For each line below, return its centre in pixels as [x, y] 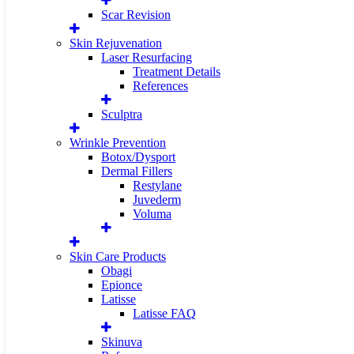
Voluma [152, 214]
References [160, 86]
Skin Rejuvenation [116, 43]
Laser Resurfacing [147, 57]
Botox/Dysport [138, 157]
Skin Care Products [118, 256]
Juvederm [157, 200]
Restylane [157, 185]
